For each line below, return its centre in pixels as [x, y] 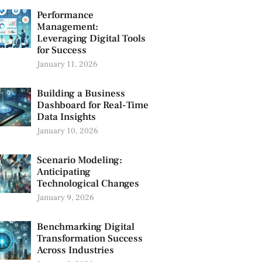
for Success [62, 51]
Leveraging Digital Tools [91, 39]
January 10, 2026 [68, 131]
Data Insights [66, 117]
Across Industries [75, 251]
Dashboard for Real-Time [93, 106]
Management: [68, 27]
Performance [65, 15]
